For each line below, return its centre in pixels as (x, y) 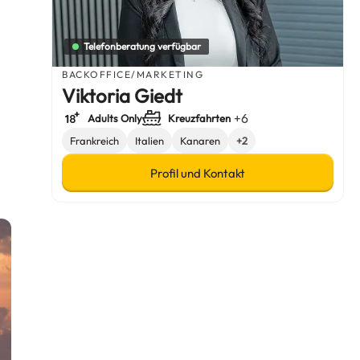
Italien (150, 141)
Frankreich (95, 141)
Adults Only (115, 119)
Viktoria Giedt (123, 96)
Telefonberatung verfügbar (143, 47)
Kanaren (200, 141)
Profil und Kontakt (198, 173)
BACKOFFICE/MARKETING (133, 75)
